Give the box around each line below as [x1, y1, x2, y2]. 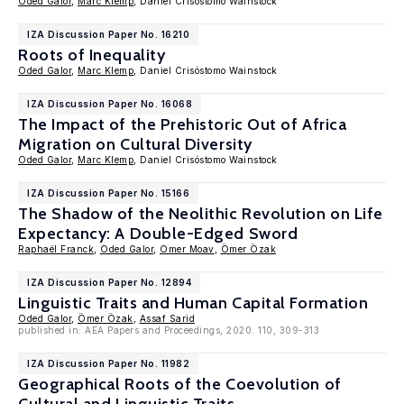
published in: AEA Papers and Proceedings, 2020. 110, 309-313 [18, 325, 319, 335]
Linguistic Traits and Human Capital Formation [18, 293, 369, 313]
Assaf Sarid [139, 313, 195, 324]
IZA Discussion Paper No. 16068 [27, 98, 192, 109]
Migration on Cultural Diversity [18, 134, 252, 154]
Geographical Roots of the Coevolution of [18, 374, 342, 394]
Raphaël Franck [18, 243, 94, 254]
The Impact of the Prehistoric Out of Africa [18, 115, 347, 134]
